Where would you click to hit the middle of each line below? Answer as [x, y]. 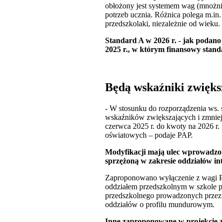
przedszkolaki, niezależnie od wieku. [163, 24]
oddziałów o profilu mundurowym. [160, 205]
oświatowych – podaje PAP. [149, 135]
